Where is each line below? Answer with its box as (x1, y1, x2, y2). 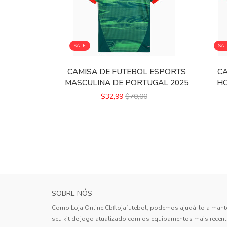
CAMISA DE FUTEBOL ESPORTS (67, 66, 186, 78)
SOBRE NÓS (52, 188, 92, 199)
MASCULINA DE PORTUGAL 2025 (64, 77, 188, 88)
